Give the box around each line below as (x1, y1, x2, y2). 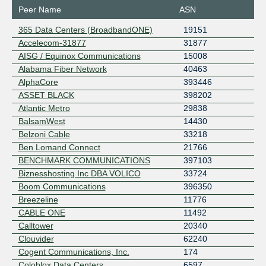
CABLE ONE (18, 208, 65, 218)
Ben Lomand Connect (18, 142, 100, 153)
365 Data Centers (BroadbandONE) (18, 25, 153, 35)
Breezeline (18, 195, 58, 205)
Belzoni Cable (18, 129, 70, 140)
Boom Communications (18, 182, 106, 192)
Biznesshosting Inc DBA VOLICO (18, 169, 141, 179)
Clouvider (18, 234, 54, 244)
